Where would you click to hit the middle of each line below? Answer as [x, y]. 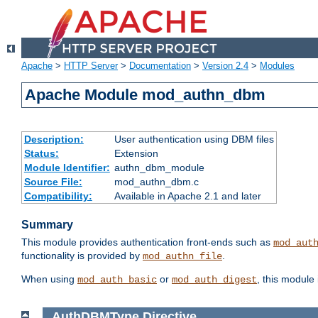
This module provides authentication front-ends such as [147, 242]
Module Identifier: [67, 168]
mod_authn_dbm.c [156, 182]
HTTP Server [91, 66]
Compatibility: [58, 196]
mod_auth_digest [214, 280]
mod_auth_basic [117, 280]
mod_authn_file [182, 257]
